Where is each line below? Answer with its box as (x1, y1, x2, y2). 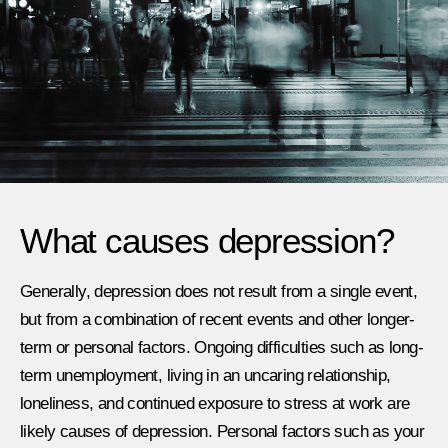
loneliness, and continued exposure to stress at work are (20, 394, 410, 414)
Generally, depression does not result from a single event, (20, 282, 418, 302)
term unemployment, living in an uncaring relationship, (20, 366, 391, 386)
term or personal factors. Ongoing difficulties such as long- (20, 338, 423, 358)
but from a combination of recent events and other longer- (20, 310, 415, 330)
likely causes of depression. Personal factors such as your (20, 422, 425, 442)
